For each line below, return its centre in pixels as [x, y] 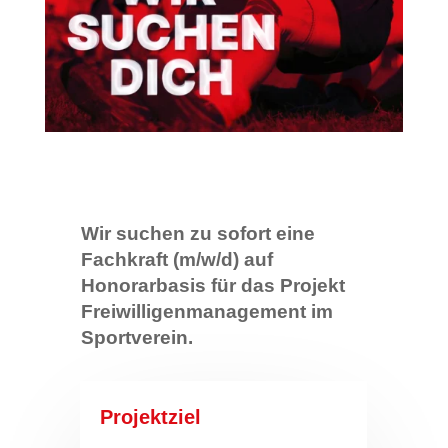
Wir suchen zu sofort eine [197, 233]
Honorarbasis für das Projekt [212, 285]
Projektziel [150, 416]
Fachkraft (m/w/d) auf [176, 259]
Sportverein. [136, 337]
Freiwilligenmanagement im [206, 311]
